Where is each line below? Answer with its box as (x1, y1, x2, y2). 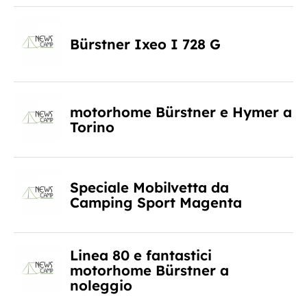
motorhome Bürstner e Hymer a (70, 103, 292, 121)
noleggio (70, 276, 132, 294)
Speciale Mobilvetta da (70, 178, 229, 196)
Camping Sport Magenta (70, 193, 242, 211)
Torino (70, 118, 114, 136)
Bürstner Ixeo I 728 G (70, 35, 221, 53)
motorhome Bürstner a (70, 261, 229, 279)
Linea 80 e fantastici (70, 246, 212, 264)
